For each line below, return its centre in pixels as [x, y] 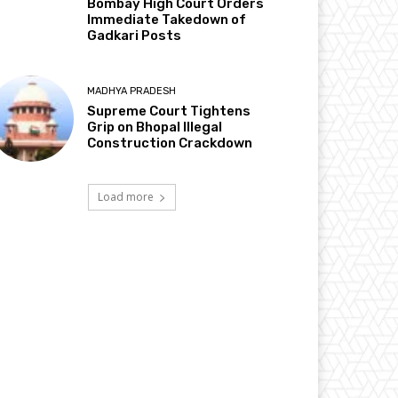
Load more [125, 196]
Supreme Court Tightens [169, 111]
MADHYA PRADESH [132, 91]
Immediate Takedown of [167, 19]
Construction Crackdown [170, 143]
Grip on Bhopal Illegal [155, 127]
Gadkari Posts [135, 35]
